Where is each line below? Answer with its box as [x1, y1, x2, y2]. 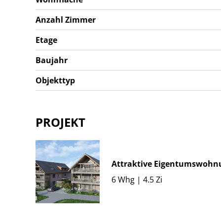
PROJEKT [36, 114, 85, 130]
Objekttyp [36, 75, 75, 86]
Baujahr [36, 55, 68, 66]
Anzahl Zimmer [36, 14, 96, 25]
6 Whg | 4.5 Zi [111, 174, 162, 185]
